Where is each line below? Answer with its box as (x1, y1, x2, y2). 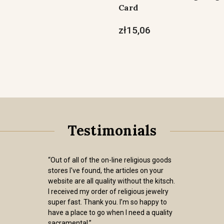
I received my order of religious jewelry (48, 187, 168, 195)
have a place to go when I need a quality (48, 208, 172, 216)
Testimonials (67, 121, 157, 139)
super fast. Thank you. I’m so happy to (48, 198, 167, 206)
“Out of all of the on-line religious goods (48, 156, 171, 164)
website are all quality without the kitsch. (48, 177, 175, 185)
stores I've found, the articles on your (48, 166, 163, 174)
